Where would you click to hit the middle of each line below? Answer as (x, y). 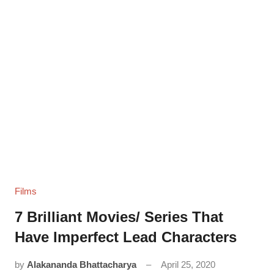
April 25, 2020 (188, 265)
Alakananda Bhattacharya (82, 265)
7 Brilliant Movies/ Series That (119, 217)
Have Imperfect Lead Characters (126, 237)
